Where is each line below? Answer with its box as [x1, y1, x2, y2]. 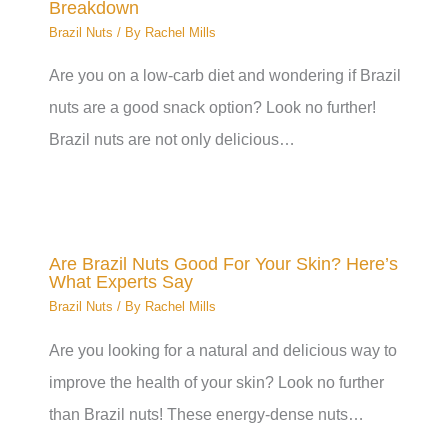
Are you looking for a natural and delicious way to [49, 340, 398, 359]
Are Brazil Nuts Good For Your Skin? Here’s [49, 252, 399, 274]
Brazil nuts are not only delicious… [49, 130, 296, 149]
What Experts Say [49, 270, 194, 292]
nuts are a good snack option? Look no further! [49, 98, 377, 117]
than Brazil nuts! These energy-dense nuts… [49, 404, 365, 423]
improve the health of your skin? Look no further [49, 372, 385, 391]
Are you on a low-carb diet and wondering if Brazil [49, 66, 402, 85]
